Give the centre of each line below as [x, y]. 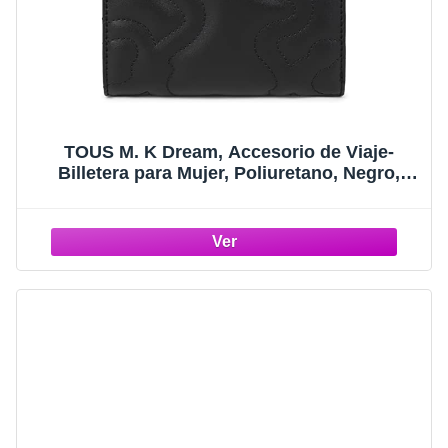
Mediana [229, 194]
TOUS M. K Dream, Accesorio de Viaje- [229, 152]
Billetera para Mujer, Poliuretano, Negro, [229, 173]
